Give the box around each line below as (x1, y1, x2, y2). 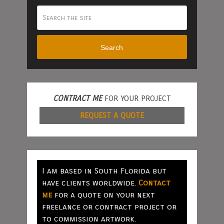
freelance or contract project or (41, 202, 176, 212)
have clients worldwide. (41, 178, 138, 188)
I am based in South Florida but (41, 166, 166, 176)
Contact (138, 178, 170, 188)
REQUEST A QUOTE (79, 110, 144, 120)
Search (100, 43, 123, 51)
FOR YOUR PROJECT (101, 93, 171, 103)
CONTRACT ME (52, 93, 102, 103)
